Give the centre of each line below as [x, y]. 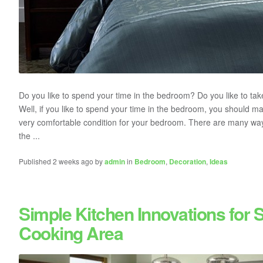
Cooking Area [71, 233]
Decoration [188, 161]
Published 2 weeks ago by [62, 161]
